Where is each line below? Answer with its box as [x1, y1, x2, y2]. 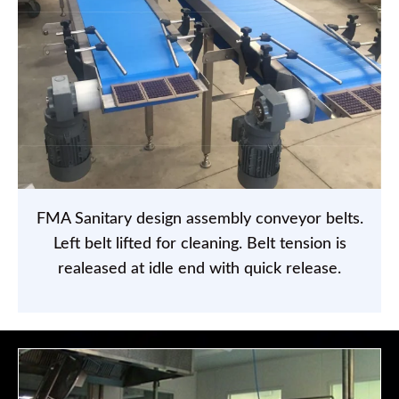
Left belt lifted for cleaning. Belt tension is [53, 236, 346, 253]
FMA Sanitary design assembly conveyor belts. [36, 211, 363, 228]
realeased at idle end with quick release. [58, 261, 341, 278]
